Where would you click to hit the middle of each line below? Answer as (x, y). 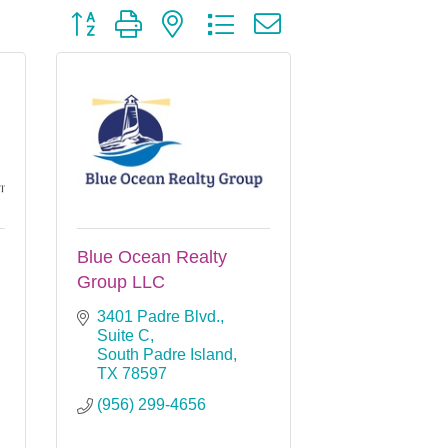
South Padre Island (165, 354)
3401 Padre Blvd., (160, 316)
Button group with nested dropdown (185, 15)
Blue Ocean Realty (152, 256)
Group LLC (121, 281)
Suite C (123, 335)
